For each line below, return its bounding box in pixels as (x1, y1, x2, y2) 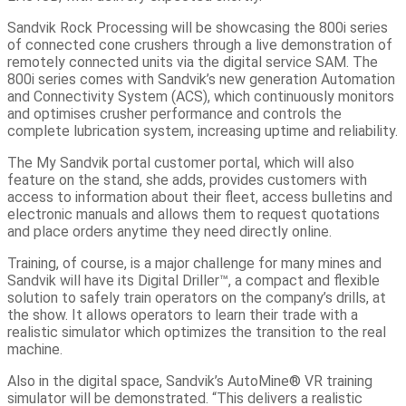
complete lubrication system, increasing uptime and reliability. (7, 122, 398, 140)
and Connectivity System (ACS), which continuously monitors (7, 88, 394, 106)
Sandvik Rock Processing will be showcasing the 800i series (7, 19, 388, 37)
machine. (7, 341, 63, 359)
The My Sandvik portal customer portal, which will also (7, 154, 354, 172)
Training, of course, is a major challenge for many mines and (7, 255, 382, 273)
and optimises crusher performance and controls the (7, 105, 342, 123)
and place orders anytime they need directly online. (7, 223, 332, 241)
